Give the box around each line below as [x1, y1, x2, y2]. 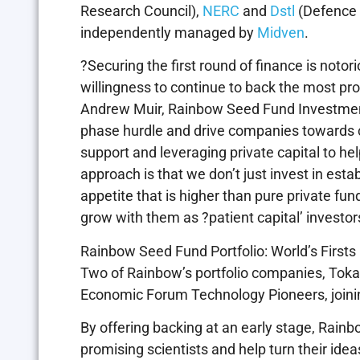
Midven [257, 23, 305, 41]
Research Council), [80, 2, 202, 19]
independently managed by [80, 23, 257, 41]
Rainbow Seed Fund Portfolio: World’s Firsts [80, 242, 356, 260]
